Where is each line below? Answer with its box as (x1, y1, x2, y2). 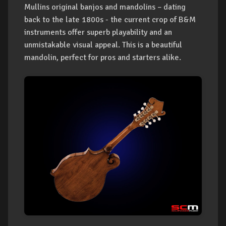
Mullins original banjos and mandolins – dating (24, 2, 186, 13)
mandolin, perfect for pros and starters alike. (24, 52, 181, 63)
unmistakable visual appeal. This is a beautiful (24, 40, 182, 50)
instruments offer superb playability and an (24, 27, 172, 38)
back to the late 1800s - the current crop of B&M (24, 15, 196, 25)
